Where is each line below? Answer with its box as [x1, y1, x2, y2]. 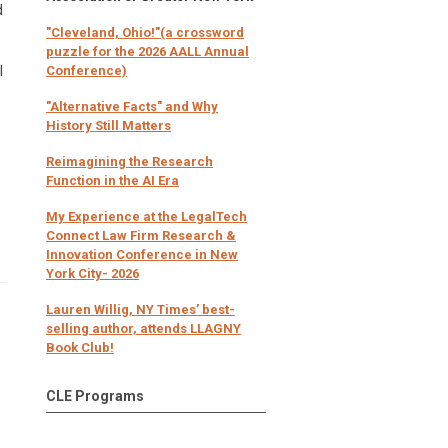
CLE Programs [46, 387, 144, 404]
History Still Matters [46, 117, 171, 133]
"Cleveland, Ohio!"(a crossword [46, 24, 244, 40]
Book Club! [46, 339, 114, 355]
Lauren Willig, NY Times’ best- [46, 301, 235, 317]
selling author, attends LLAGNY [46, 320, 241, 336]
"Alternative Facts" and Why [46, 98, 218, 114]
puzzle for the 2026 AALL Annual [46, 43, 249, 59]
